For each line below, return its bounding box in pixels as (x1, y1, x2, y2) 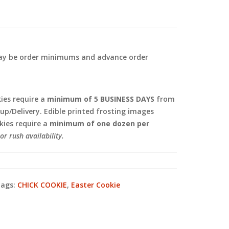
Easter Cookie (71, 180, 120, 190)
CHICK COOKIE (17, 180, 67, 190)
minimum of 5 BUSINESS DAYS (47, 94, 154, 104)
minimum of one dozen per (50, 119, 149, 128)
